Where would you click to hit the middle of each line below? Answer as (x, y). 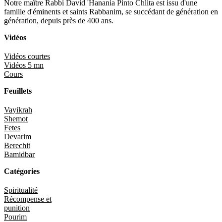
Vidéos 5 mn (24, 65)
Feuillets (18, 91)
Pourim (15, 217)
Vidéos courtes (27, 56)
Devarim (18, 136)
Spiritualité (21, 190)
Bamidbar (19, 154)
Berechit (17, 145)
